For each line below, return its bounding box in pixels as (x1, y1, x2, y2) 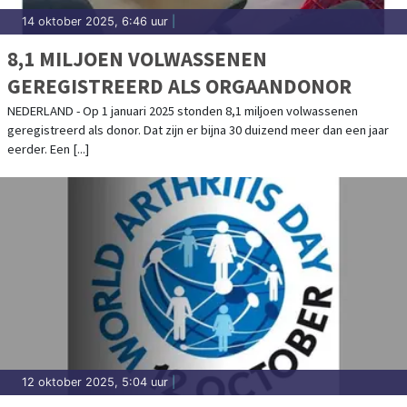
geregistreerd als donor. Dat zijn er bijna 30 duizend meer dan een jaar (7, 121, 389, 138)
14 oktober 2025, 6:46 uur (22, 14, 168, 28)
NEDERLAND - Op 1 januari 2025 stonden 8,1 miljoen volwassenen (7, 102, 358, 119)
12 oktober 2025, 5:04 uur (22, 374, 168, 389)
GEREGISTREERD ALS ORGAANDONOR (7, 72, 352, 99)
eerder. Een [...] (7, 140, 89, 157)
